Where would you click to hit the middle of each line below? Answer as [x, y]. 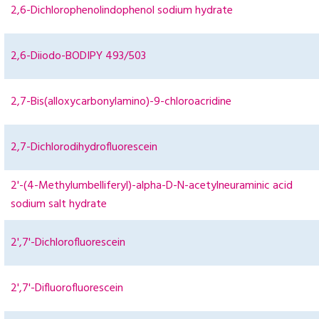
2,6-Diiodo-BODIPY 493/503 [78, 57]
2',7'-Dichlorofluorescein [68, 243]
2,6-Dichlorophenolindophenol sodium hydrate [122, 11]
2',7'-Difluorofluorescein [67, 289]
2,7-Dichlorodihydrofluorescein [84, 148]
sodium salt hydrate [59, 205]
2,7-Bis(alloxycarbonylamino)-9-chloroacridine [121, 102]
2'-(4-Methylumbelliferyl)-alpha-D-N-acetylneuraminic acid [152, 186]
